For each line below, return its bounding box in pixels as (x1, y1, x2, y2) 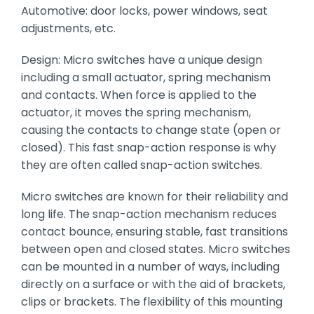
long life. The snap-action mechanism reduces (20, 205, 277, 222)
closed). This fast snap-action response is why (20, 139, 276, 156)
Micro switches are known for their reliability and (20, 188, 288, 205)
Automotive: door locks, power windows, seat (20, 2, 268, 19)
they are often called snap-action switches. (20, 156, 262, 173)
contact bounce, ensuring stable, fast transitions (20, 223, 288, 240)
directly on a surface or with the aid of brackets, (20, 275, 285, 292)
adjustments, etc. (20, 20, 116, 36)
